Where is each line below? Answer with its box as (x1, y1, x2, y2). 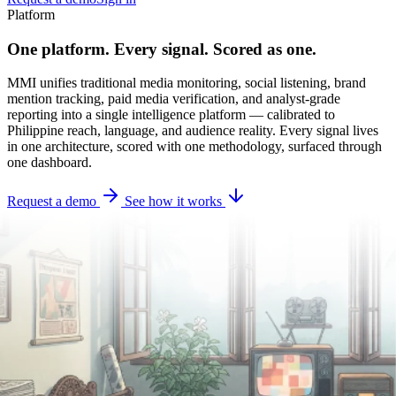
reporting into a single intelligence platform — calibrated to (7, 107, 335, 123)
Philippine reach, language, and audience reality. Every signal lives (7, 123, 378, 139)
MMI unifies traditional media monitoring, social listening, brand (7, 75, 366, 91)
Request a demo (7, 194, 100, 209)
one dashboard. (7, 155, 92, 171)
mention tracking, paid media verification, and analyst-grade (7, 91, 340, 107)
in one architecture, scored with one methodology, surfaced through (7, 139, 382, 155)
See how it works (125, 194, 225, 209)
